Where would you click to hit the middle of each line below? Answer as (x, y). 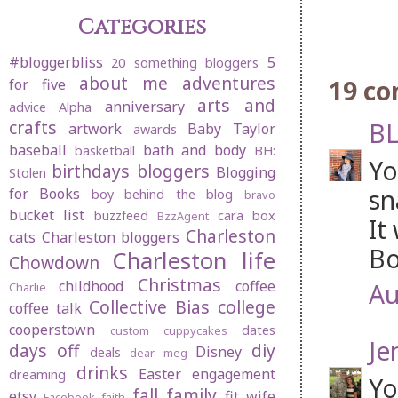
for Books (45, 194)
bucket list (47, 215)
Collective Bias (149, 307)
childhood (92, 287)
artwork (96, 129)
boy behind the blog (163, 195)
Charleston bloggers (111, 238)
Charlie (28, 287)
